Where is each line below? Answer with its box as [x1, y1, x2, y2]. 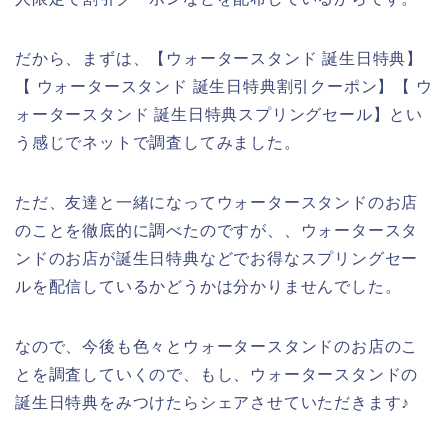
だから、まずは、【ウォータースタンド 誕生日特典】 [15, 49, 423, 67]
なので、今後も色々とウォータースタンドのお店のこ [15, 337, 419, 355]
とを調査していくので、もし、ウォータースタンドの [15, 365, 419, 383]
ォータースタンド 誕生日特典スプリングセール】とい [15, 105, 424, 123]
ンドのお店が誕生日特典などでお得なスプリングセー [15, 249, 419, 267]
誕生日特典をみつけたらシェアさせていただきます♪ [15, 393, 411, 411]
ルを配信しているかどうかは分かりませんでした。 [15, 277, 402, 295]
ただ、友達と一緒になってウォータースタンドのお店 [15, 193, 419, 211]
